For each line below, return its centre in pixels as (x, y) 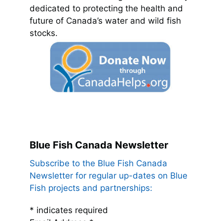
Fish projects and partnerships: (91, 188)
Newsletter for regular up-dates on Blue (109, 176)
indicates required (71, 210)
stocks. (44, 33)
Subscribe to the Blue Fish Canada (98, 164)
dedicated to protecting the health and (106, 9)
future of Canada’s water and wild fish (105, 21)
